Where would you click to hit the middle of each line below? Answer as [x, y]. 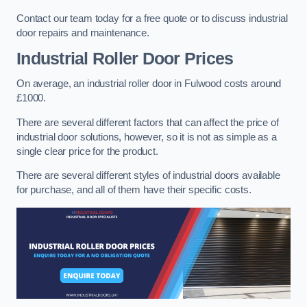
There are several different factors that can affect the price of [148, 122]
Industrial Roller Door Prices [125, 58]
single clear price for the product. [87, 151]
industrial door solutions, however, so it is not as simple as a [147, 137]
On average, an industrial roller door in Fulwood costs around [149, 84]
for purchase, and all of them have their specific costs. [135, 190]
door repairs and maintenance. [83, 33]
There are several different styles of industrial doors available [148, 176]
